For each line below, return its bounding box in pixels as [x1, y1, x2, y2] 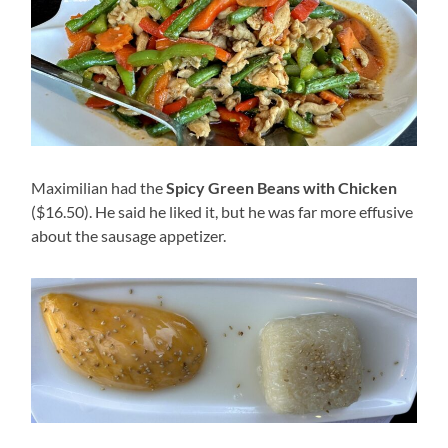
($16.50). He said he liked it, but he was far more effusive [31, 202, 414, 222]
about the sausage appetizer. [31, 226, 227, 246]
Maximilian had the [31, 178, 167, 198]
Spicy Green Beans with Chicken [166, 178, 398, 198]
